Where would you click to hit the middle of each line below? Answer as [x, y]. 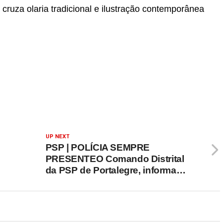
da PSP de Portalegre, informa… [115, 170]
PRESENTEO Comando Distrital [115, 159]
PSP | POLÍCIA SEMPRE [98, 147]
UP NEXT [57, 137]
